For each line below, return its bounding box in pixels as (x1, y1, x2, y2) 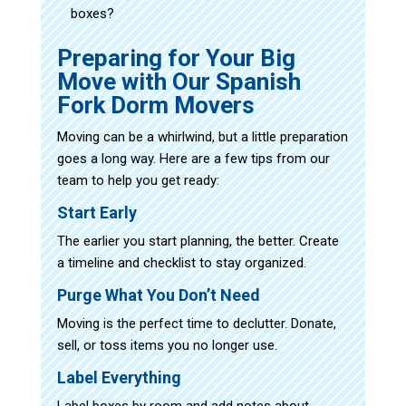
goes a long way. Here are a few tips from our (56, 150, 330, 167)
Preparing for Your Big (56, 43, 295, 72)
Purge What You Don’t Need (56, 285, 260, 304)
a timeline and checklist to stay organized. (56, 254, 306, 271)
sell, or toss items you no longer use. (56, 336, 277, 353)
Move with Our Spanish (56, 67, 301, 95)
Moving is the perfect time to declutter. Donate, (56, 314, 336, 332)
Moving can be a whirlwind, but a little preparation (56, 128, 348, 145)
